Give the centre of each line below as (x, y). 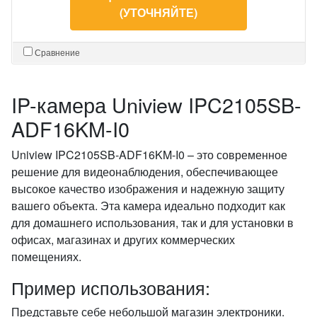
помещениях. (46, 257)
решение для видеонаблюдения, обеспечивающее (145, 172)
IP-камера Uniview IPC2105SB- (156, 104)
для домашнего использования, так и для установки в (152, 223)
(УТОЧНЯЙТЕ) (158, 12)
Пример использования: (111, 287)
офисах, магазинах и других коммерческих (123, 240)
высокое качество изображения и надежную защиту (148, 189)
